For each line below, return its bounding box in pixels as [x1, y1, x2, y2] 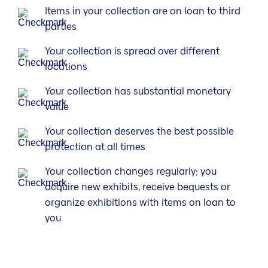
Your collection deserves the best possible [45, 124, 234, 139]
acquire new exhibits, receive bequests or [45, 180, 230, 194]
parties [45, 20, 77, 34]
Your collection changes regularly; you [45, 165, 217, 179]
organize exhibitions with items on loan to [45, 196, 236, 210]
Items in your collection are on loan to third [45, 4, 240, 19]
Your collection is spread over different [45, 44, 220, 59]
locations [45, 60, 87, 74]
